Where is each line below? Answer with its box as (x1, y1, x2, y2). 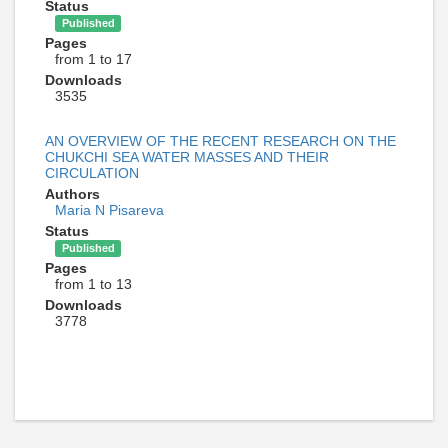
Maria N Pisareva (55, 202, 164, 218)
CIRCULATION (45, 165, 139, 181)
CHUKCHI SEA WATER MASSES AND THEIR (45, 149, 329, 165)
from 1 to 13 (55, 276, 132, 292)
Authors (45, 186, 100, 202)
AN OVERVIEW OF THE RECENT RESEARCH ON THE (45, 133, 396, 149)
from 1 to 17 (55, 51, 132, 67)
